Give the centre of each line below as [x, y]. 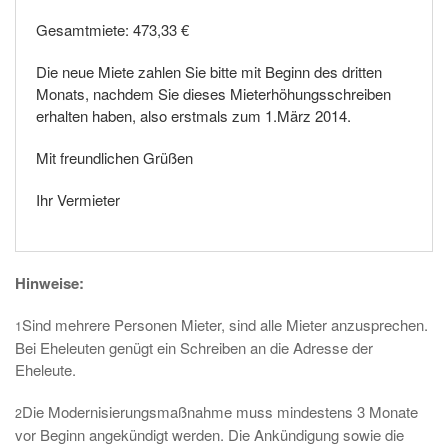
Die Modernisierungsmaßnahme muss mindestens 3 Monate [220, 411]
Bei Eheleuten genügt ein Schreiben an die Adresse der [194, 347]
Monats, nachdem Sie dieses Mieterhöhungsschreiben [213, 93]
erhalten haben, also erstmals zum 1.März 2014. [193, 115]
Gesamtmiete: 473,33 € [112, 29]
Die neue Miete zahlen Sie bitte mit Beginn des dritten [209, 71]
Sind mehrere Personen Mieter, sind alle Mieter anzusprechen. [225, 324]
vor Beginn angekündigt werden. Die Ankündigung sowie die [209, 434]
